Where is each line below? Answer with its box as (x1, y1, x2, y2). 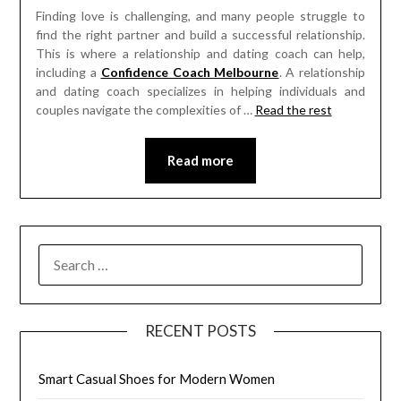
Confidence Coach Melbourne (100, 64, 279, 80)
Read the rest (254, 101, 332, 117)
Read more (167, 151, 234, 168)
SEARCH (38, 245, 90, 262)
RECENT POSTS (145, 320, 256, 340)
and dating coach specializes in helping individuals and (35, 82, 366, 98)
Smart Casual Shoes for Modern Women (38, 370, 276, 387)
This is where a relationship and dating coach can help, (35, 45, 366, 61)
